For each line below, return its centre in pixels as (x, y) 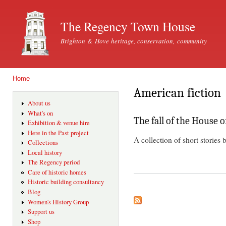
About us (39, 103)
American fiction (177, 92)
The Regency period (53, 162)
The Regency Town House (128, 26)
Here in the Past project (58, 133)
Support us (41, 212)
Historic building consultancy (66, 182)
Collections (43, 143)
